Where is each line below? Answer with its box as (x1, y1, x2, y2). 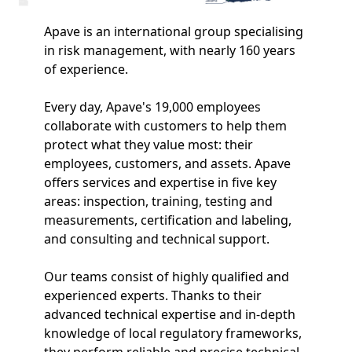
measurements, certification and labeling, (44, 211, 291, 229)
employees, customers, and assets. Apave (44, 154, 291, 172)
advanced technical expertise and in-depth (44, 305, 295, 323)
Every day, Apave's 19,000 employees (44, 97, 261, 115)
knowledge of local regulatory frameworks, (44, 324, 302, 342)
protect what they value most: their (44, 135, 253, 153)
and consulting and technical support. (44, 229, 269, 247)
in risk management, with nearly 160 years (44, 41, 295, 59)
